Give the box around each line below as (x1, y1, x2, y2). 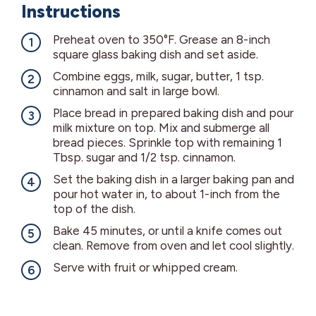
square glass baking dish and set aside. (53, 47, 258, 62)
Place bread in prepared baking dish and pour (53, 106, 293, 121)
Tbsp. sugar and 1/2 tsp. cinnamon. (53, 150, 236, 165)
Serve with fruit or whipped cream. (53, 260, 238, 275)
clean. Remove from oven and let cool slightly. (53, 238, 294, 253)
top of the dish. (53, 202, 135, 217)
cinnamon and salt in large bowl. (53, 84, 219, 99)
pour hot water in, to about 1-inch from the (53, 187, 280, 202)
